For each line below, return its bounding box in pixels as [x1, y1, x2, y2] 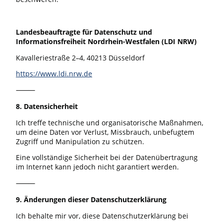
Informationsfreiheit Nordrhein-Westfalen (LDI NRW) [16, 36, 197, 46]
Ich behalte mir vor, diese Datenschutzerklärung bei [16, 211, 188, 221]
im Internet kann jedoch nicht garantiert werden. [16, 162, 179, 172]
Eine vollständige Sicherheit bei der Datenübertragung [16, 153, 198, 163]
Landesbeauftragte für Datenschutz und [16, 27, 152, 37]
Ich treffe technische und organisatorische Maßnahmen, [16, 117, 203, 127]
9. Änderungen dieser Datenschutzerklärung [16, 195, 166, 204]
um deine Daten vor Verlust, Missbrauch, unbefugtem [16, 127, 194, 137]
